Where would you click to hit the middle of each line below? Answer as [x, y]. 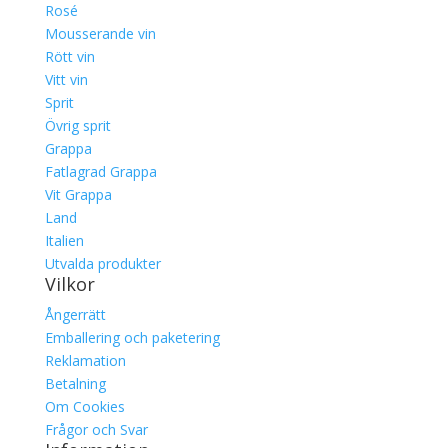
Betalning [75, 383]
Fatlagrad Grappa [100, 171]
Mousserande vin [100, 33]
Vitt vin [66, 79]
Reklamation [85, 360]
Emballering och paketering [132, 337]
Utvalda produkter [102, 263]
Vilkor [69, 284]
